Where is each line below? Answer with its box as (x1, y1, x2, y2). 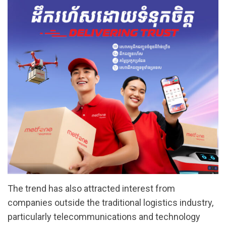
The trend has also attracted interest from (8, 183, 175, 194)
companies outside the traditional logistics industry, (8, 197, 213, 208)
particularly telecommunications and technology (8, 211, 200, 222)
